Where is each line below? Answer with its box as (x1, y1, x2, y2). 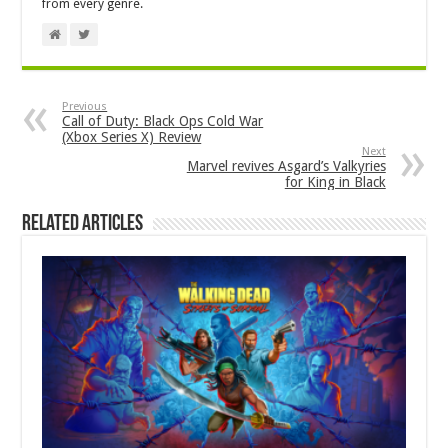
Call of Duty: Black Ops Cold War (62, 113, 264, 130)
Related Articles (22, 213, 144, 237)
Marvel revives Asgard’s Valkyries (186, 158, 386, 175)
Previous (62, 100, 108, 114)
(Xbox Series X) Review (62, 129, 202, 146)
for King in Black (284, 174, 386, 191)
